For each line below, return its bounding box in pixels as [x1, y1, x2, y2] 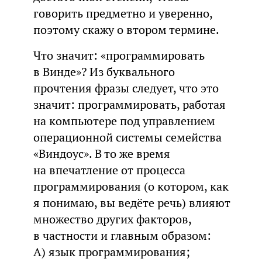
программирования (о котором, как [33, 178, 229, 194]
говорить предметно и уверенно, [33, 5, 212, 21]
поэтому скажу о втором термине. [33, 22, 219, 37]
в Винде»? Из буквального [33, 64, 175, 80]
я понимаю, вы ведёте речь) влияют [33, 195, 230, 211]
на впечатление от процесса [33, 162, 185, 178]
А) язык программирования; [33, 244, 190, 260]
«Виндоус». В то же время [33, 146, 170, 161]
